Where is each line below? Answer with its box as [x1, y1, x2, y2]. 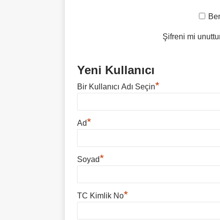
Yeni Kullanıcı [77, 63, 155, 77]
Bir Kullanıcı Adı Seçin [77, 82, 155, 91]
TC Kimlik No [77, 192, 124, 200]
